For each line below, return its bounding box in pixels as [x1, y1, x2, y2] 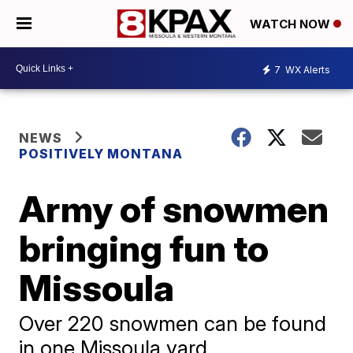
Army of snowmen [19, 187, 329, 231]
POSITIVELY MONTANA [19, 146, 184, 162]
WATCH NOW [250, 17, 333, 32]
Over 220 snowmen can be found [19, 311, 327, 336]
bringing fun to [19, 226, 269, 270]
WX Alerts [283, 63, 330, 76]
